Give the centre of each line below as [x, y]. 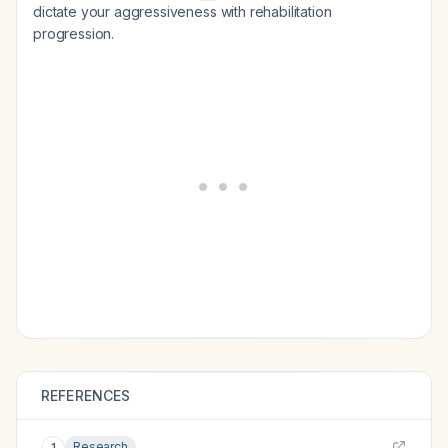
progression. [74, 33]
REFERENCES [86, 395]
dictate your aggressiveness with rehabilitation [182, 11]
